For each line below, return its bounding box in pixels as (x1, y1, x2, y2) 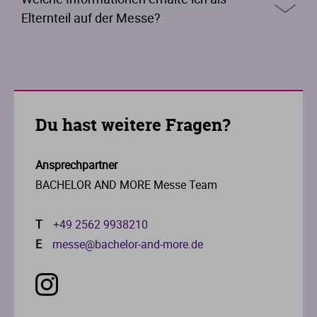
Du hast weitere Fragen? (35, 113, 231, 137)
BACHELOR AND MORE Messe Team (35, 176, 217, 192)
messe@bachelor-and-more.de (52, 236, 203, 252)
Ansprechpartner (35, 156, 117, 173)
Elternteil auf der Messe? (21, 8, 161, 26)
